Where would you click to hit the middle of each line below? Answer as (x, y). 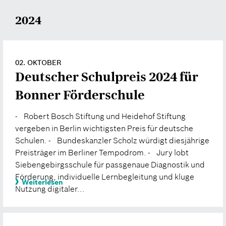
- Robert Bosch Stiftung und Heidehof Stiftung (100, 116)
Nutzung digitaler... (50, 188)
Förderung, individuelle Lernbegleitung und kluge (105, 176)
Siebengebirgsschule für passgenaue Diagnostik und (110, 164)
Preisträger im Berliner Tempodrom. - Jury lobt (102, 152)
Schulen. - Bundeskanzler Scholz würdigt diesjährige (112, 140)
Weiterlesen (42, 182)
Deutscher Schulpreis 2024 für (107, 77)
